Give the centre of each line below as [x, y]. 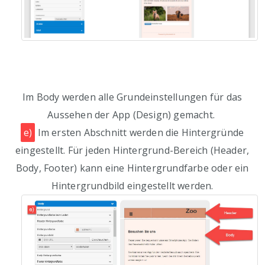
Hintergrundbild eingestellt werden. [132, 186]
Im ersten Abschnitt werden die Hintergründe [140, 133]
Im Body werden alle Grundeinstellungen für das [132, 97]
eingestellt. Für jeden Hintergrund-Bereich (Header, [132, 151]
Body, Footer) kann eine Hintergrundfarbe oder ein [132, 168]
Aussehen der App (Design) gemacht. [132, 115]
